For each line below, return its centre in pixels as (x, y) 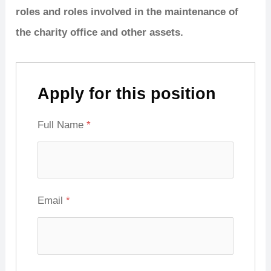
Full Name (62, 125)
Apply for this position (127, 93)
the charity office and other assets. (100, 32)
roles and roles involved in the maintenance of (127, 11)
